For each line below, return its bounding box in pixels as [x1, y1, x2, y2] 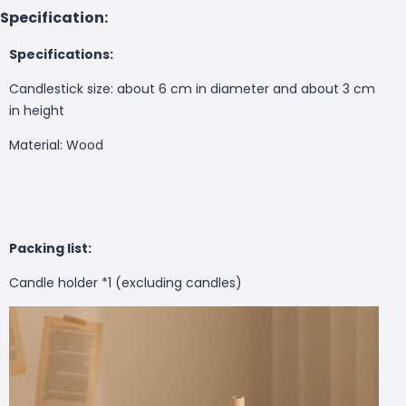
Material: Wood [9, 135, 103, 154]
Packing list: [9, 238, 94, 257]
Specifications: [9, 44, 113, 63]
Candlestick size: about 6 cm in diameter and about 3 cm [9, 79, 375, 98]
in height [9, 101, 64, 120]
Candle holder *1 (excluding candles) [9, 273, 242, 292]
